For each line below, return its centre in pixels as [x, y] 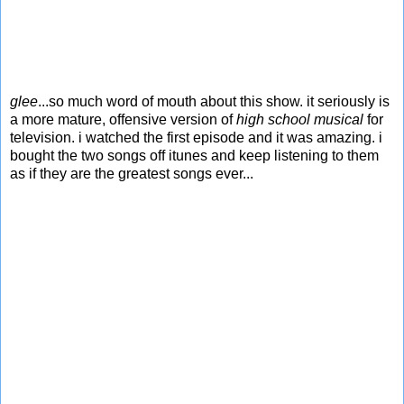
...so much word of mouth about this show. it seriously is [214, 101]
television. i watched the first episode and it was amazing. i [196, 137]
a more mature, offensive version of [123, 119]
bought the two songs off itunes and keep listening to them [194, 155]
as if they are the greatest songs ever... [132, 173]
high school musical [300, 119]
